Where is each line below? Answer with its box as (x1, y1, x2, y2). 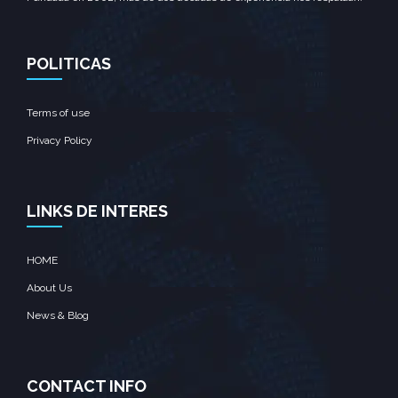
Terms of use (27, 107, 90, 119)
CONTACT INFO (27, 377, 147, 395)
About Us (27, 282, 72, 294)
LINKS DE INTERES (27, 202, 168, 220)
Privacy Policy (27, 134, 92, 147)
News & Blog (27, 309, 89, 322)
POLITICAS (27, 54, 111, 73)
